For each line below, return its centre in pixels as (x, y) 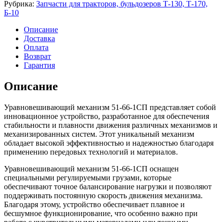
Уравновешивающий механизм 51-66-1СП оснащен (91, 168)
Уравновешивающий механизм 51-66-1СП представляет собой (110, 107)
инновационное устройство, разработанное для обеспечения (107, 116)
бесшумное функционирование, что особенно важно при (101, 213)
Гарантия (39, 65)
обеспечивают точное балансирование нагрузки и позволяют (108, 186)
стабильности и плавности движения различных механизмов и (111, 125)
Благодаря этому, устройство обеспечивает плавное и (94, 204)
